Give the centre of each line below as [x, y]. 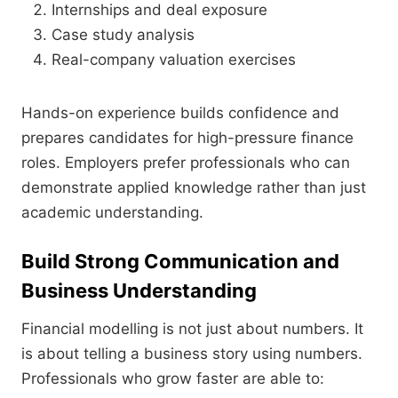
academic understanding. [112, 213]
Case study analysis [123, 35]
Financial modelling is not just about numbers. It [192, 329]
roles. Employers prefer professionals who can [186, 163]
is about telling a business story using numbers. [192, 354]
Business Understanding [139, 291]
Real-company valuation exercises [174, 60]
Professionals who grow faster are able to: [173, 379]
